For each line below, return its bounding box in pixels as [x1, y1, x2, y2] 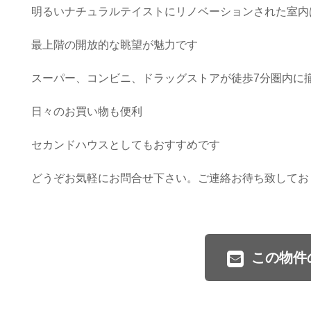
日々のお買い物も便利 [31, 105, 142, 117]
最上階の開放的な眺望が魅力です [31, 38, 198, 51]
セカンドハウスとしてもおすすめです [31, 138, 220, 151]
